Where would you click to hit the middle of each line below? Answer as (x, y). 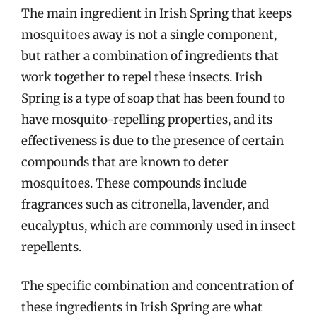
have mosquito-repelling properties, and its (147, 119)
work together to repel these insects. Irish (142, 77)
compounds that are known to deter (125, 162)
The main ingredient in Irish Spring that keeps (156, 13)
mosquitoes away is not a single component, (149, 34)
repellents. (51, 247)
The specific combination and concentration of (157, 286)
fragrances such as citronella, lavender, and (145, 204)
